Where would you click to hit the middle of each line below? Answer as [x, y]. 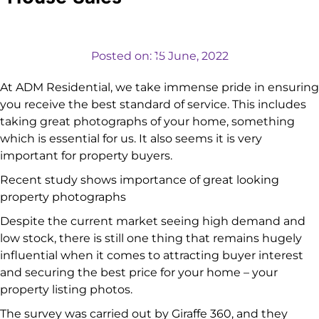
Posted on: [122, 56]
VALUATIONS [104, 46]
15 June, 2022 [191, 56]
